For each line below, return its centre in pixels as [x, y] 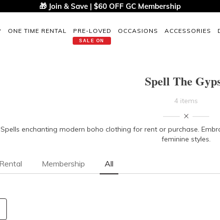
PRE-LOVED [92, 30]
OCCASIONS [138, 30]
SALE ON [92, 41]
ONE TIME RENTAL [37, 30]
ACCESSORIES [188, 30]
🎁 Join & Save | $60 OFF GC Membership [110, 6]
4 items [186, 101]
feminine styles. [186, 139]
